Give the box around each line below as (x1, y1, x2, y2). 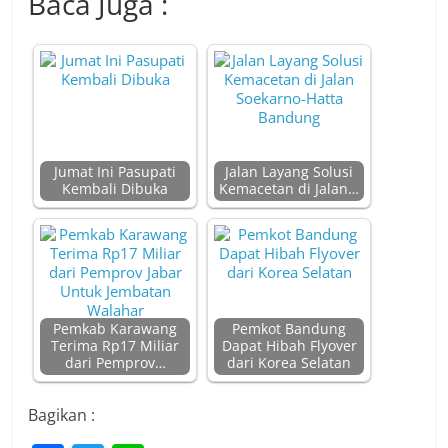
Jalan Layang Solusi (225, 163, 354, 181)
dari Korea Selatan (227, 354, 352, 372)
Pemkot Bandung (232, 320, 347, 338)
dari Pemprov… (64, 354, 166, 372)
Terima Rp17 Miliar (51, 337, 180, 355)
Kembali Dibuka (62, 180, 169, 198)
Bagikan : (28, 404, 96, 426)
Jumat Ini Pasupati (54, 163, 177, 181)
